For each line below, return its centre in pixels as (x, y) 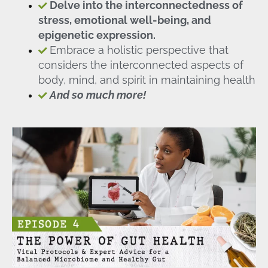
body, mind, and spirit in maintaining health (147, 80)
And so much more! (98, 95)
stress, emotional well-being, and (124, 20)
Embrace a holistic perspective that (139, 50)
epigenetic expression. (97, 35)
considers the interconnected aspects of (141, 65)
